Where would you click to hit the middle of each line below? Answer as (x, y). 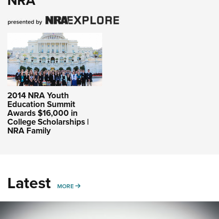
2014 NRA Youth (38, 95)
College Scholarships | (48, 121)
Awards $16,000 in (43, 113)
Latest (29, 182)
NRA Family (29, 130)
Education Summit (41, 104)
